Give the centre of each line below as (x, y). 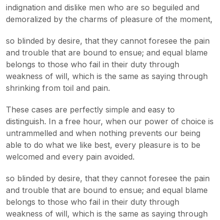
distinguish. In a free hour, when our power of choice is (110, 121)
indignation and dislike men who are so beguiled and (103, 7)
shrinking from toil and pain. (58, 88)
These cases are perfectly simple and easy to (90, 110)
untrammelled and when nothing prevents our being (103, 133)
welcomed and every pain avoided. (70, 157)
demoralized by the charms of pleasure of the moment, (109, 19)
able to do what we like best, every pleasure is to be (103, 145)
